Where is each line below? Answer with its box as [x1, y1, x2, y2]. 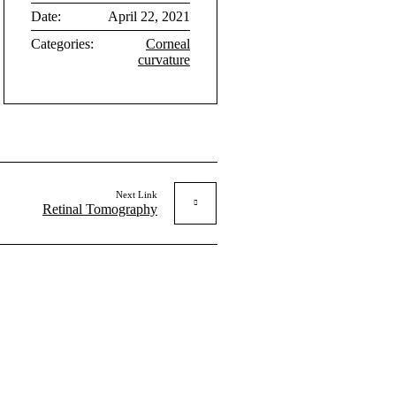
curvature [138, 51, 190, 67]
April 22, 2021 [108, 8, 190, 24]
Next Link [116, 188, 157, 200]
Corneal [146, 35, 190, 51]
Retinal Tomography [42, 201, 157, 217]
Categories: [31, 35, 94, 51]
